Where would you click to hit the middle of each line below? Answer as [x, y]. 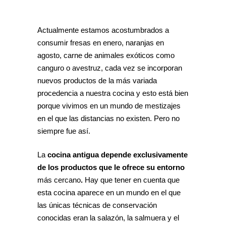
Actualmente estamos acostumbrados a [103, 30]
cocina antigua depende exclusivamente [118, 155]
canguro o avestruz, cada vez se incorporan [110, 68]
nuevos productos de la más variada [97, 80]
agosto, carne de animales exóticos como [106, 55]
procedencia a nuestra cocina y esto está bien [113, 93]
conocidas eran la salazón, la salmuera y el [108, 218]
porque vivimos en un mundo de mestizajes [109, 106]
